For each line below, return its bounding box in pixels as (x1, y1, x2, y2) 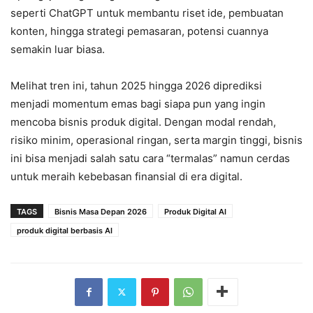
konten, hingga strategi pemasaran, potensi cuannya (10, 24, 268, 38)
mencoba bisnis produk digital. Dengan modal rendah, (10, 115, 276, 129)
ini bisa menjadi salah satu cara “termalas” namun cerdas (10, 151, 290, 165)
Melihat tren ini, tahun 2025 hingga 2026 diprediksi (10, 78, 262, 92)
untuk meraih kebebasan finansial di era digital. (10, 169, 242, 183)
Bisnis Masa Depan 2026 (54, 206, 147, 217)
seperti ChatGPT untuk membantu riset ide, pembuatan (10, 6, 284, 20)
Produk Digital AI (164, 206, 226, 217)
